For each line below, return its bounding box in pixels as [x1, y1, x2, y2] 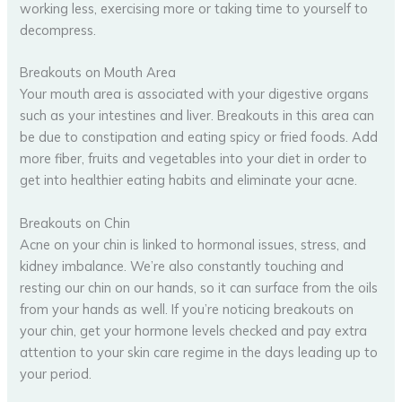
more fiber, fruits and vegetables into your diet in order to [20, 150, 368, 168]
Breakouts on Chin [20, 214, 131, 232]
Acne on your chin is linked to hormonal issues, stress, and [20, 235, 367, 253]
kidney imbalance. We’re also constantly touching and [20, 257, 345, 275]
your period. [20, 364, 92, 382]
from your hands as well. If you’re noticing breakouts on [20, 300, 354, 318]
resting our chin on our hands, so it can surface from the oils [20, 278, 379, 296]
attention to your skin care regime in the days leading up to [20, 343, 379, 361]
